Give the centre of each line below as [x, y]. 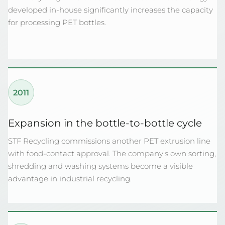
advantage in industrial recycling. [70, 179]
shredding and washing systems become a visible [100, 166]
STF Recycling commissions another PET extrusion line [109, 141]
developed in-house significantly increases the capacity [110, 10]
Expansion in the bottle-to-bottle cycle [105, 123]
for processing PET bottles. [57, 22]
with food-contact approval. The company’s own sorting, [112, 153]
